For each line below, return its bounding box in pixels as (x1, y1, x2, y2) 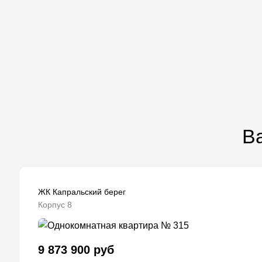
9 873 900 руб (38, 243, 114, 257)
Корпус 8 (38, 200, 72, 210)
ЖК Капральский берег (38, 187, 126, 197)
